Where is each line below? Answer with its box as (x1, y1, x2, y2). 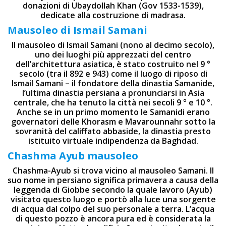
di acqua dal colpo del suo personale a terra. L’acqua (12, 203, 214, 214)
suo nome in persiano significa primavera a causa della (8, 175, 218, 186)
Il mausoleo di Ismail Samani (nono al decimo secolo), (12, 39, 214, 50)
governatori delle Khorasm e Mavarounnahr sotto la (11, 116, 215, 127)
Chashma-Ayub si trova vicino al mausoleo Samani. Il (12, 165, 214, 176)
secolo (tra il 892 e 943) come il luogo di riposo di (19, 68, 207, 79)
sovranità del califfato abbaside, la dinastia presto (15, 126, 211, 137)
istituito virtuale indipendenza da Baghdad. (28, 135, 198, 146)
